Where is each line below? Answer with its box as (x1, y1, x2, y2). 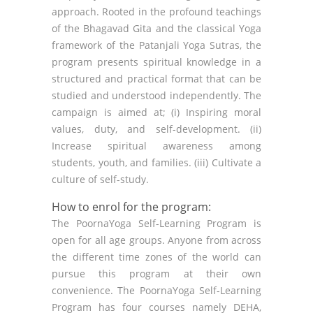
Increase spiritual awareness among (52, 139, 261, 152)
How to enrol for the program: (52, 199, 211, 214)
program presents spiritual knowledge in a (52, 55, 261, 68)
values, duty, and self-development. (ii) (52, 122, 261, 136)
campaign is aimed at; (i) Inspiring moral (52, 105, 261, 119)
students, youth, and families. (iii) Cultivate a (52, 156, 261, 169)
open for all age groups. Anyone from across (52, 233, 261, 247)
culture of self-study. (52, 173, 149, 186)
